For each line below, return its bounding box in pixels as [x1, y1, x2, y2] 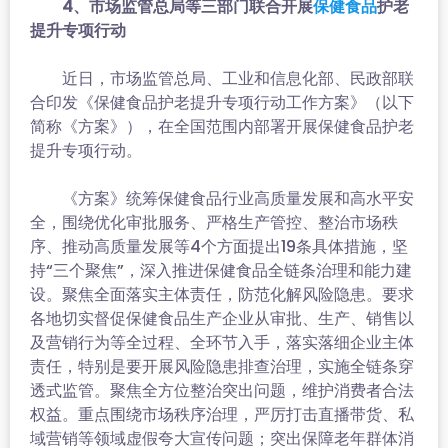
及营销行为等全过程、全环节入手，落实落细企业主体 [30, 331, 414, 354]
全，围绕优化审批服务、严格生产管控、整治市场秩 [30, 211, 398, 234]
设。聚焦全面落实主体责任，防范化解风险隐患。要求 [30, 283, 414, 306]
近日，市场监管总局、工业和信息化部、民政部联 [30, 67, 414, 90]
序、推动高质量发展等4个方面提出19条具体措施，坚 [30, 235, 408, 258]
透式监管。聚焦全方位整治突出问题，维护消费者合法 [30, 379, 414, 402]
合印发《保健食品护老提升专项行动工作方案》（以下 [30, 91, 414, 114]
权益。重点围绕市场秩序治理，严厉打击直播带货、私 [30, 403, 414, 426]
